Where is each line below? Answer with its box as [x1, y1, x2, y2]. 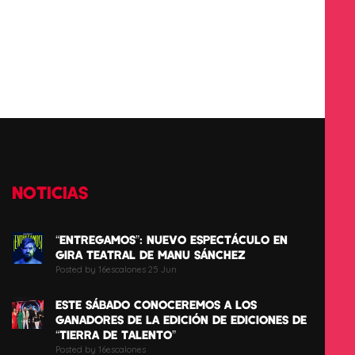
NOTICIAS [12, 181, 88, 203]
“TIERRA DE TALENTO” [55, 327, 176, 342]
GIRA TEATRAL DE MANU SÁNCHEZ [55, 247, 246, 262]
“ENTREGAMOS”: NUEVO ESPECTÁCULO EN [55, 232, 288, 247]
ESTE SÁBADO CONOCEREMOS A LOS [55, 297, 257, 312]
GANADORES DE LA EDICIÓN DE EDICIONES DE [55, 312, 307, 327]
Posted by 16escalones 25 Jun [55, 264, 177, 276]
